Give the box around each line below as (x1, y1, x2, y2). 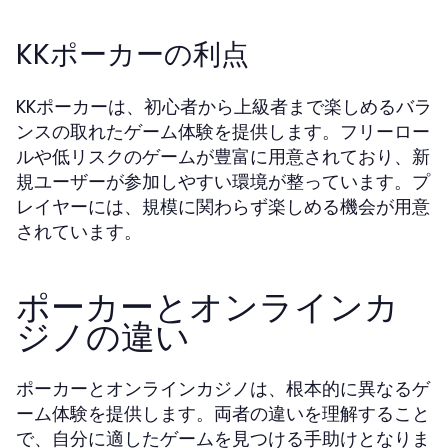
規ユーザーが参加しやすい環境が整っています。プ (16, 169, 430, 194)
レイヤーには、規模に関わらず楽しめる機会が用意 (16, 194, 430, 219)
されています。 (16, 219, 142, 244)
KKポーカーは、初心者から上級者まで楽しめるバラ (16, 94, 432, 119)
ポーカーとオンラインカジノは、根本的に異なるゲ (16, 376, 430, 401)
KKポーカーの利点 (16, 35, 249, 74)
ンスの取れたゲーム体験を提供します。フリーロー (16, 119, 430, 144)
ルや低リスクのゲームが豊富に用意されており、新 (16, 144, 430, 169)
